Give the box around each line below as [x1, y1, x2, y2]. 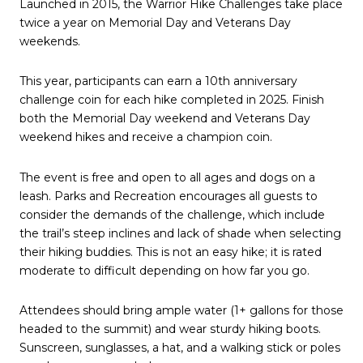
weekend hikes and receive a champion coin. [19, 130, 272, 145]
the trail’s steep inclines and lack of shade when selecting [19, 225, 341, 241]
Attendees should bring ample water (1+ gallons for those [19, 303, 344, 318]
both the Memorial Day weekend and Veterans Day [19, 111, 310, 126]
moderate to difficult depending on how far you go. [19, 263, 310, 278]
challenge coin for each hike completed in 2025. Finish [19, 92, 324, 108]
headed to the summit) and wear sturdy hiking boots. [19, 322, 321, 337]
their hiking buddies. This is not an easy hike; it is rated [19, 244, 322, 259]
